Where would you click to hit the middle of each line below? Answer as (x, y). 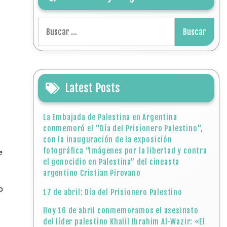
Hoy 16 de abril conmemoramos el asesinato (121, 211)
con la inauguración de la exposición (108, 140)
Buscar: (50, 23)
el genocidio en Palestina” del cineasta (111, 162)
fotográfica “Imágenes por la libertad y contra (125, 151)
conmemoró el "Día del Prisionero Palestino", (123, 128)
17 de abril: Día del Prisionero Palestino (113, 192)
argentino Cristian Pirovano (92, 173)
